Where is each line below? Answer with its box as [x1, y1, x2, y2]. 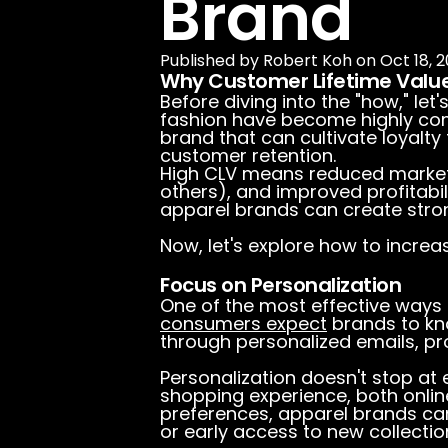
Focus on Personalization [160, 271, 402, 299]
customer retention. [160, 143, 336, 168]
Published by [160, 49, 263, 72]
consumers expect [160, 311, 327, 336]
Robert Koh [263, 49, 356, 72]
